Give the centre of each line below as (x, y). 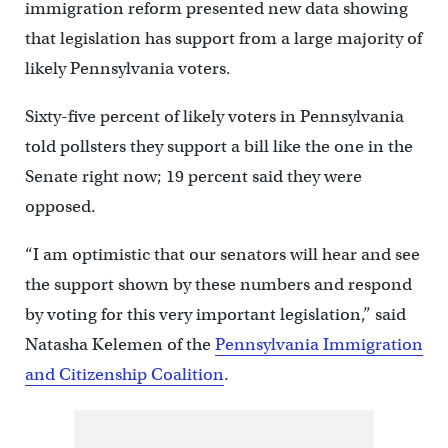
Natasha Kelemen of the (119, 344)
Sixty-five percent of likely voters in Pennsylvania (214, 116)
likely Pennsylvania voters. (127, 68)
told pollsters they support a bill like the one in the (218, 146)
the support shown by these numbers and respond (218, 284)
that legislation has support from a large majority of (223, 38)
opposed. (60, 206)
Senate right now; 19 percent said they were (193, 176)
